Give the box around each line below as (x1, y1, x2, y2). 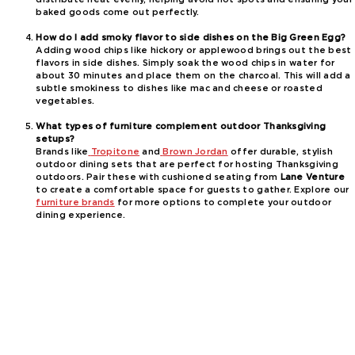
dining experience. (36, 210, 126, 221)
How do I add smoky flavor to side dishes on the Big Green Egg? (36, 32, 346, 44)
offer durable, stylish (227, 147, 333, 158)
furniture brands (36, 197, 115, 208)
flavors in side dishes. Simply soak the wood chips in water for (36, 58, 335, 69)
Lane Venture (280, 172, 345, 183)
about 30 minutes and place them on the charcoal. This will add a (36, 71, 351, 82)
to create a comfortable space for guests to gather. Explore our (36, 185, 349, 196)
